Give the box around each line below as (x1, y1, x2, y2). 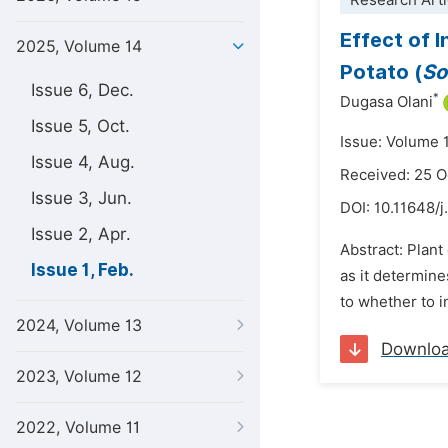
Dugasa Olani (340, 93, 433, 111)
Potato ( (340, 60, 422, 84)
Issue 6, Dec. (31, 80, 134, 100)
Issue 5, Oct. (31, 116, 130, 136)
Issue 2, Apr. (31, 224, 131, 244)
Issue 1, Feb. (31, 260, 134, 280)
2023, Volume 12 (16, 367, 142, 386)
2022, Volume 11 (16, 418, 140, 437)
